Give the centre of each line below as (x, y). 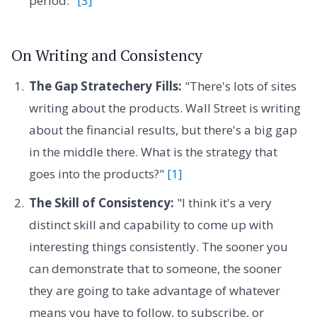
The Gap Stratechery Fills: (105, 86)
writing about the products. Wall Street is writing (165, 108)
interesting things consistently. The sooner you (158, 247)
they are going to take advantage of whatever (154, 291)
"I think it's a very (223, 203)
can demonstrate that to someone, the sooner (155, 269)
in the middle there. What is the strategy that (153, 151)
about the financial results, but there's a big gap (163, 129)
